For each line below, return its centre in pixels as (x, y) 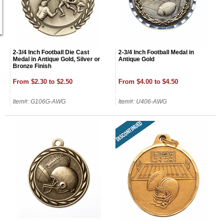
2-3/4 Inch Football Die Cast (51, 52)
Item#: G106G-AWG (39, 101)
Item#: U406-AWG (143, 101)
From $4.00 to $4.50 (148, 81)
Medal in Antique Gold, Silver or (56, 59)
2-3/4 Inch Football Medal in (156, 52)
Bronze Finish (32, 66)
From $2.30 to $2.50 (43, 81)
